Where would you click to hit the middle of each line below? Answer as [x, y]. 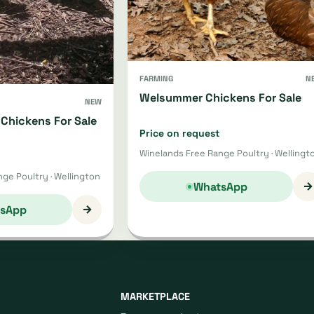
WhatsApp [220, 186]
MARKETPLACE [155, 297]
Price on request [179, 134]
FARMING [156, 79]
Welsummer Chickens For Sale [220, 98]
